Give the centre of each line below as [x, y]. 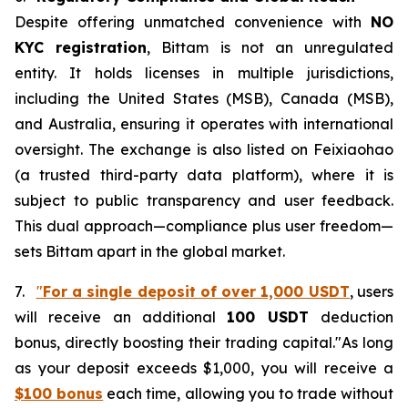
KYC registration [81, 47]
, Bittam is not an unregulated [270, 47]
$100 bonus [59, 393]
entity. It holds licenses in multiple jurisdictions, [204, 72]
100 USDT [274, 316]
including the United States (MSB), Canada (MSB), [204, 98]
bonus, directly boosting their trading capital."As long [204, 342]
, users [372, 291]
